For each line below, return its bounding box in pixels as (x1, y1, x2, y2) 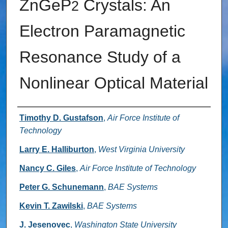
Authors (17, 111, 59, 126)
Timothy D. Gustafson (19, 113, 103, 123)
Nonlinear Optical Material (19, 74, 208, 93)
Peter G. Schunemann (19, 183, 104, 192)
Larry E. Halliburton (19, 145, 94, 154)
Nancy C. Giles (19, 164, 76, 173)
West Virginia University (98, 145, 185, 154)
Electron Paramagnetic (19, 22, 185, 41)
